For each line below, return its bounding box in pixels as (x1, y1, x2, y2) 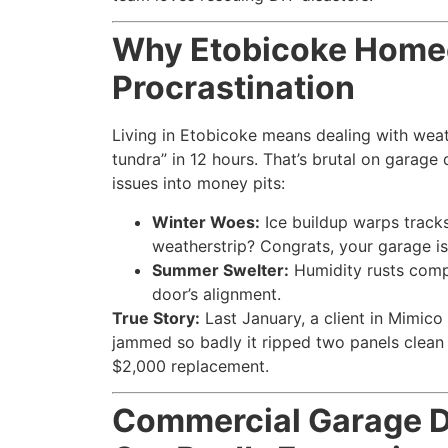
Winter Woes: (152, 211, 260, 232)
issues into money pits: (112, 173, 285, 194)
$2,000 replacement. (112, 355, 269, 376)
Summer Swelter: (152, 259, 289, 280)
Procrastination (112, 68, 355, 108)
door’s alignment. (152, 283, 281, 304)
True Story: (112, 307, 200, 328)
